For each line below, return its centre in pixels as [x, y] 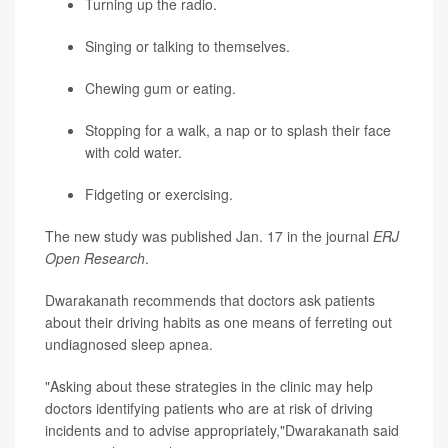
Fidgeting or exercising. [159, 194]
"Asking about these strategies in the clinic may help [209, 386]
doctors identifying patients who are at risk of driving [209, 408]
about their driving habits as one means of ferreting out [218, 322]
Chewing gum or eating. [160, 88]
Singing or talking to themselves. [187, 46]
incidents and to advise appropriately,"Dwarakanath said [222, 430]
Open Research [95, 258]
